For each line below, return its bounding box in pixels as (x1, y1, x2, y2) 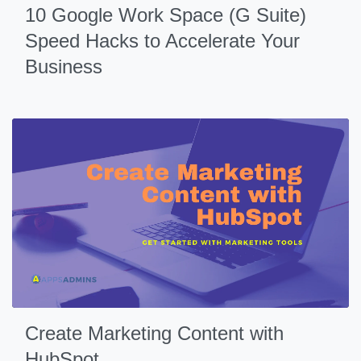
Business (25, 56, 102, 77)
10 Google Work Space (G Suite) (25, 4, 306, 26)
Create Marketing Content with (25, 322, 284, 344)
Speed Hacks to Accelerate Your (25, 30, 300, 52)
